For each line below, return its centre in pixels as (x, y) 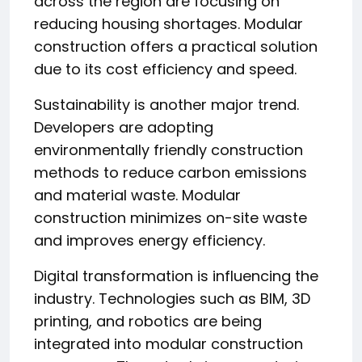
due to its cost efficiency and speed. (165, 69)
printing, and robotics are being (148, 321)
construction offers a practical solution (176, 46)
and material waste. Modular (137, 195)
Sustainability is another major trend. (166, 104)
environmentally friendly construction (168, 149)
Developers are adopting (124, 127)
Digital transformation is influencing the (176, 276)
